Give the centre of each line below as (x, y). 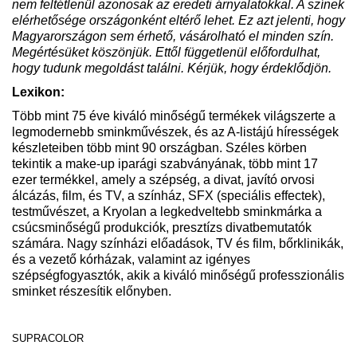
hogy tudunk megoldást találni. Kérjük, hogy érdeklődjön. (172, 68)
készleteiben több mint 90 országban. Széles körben (159, 148)
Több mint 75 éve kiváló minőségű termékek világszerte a (174, 116)
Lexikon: (38, 92)
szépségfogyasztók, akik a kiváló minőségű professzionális (178, 275)
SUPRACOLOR (48, 338)
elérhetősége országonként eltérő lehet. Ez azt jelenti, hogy (178, 20)
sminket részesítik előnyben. (92, 291)
